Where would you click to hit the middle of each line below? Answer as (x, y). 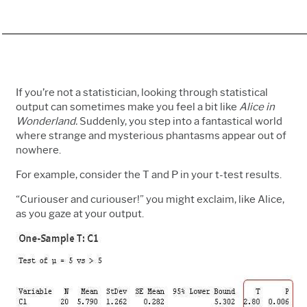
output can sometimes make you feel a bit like (127, 107)
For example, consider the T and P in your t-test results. (149, 174)
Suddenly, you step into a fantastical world (181, 121)
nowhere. (40, 150)
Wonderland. (48, 121)
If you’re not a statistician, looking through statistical (142, 92)
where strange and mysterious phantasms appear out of (151, 135)
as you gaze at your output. (80, 213)
